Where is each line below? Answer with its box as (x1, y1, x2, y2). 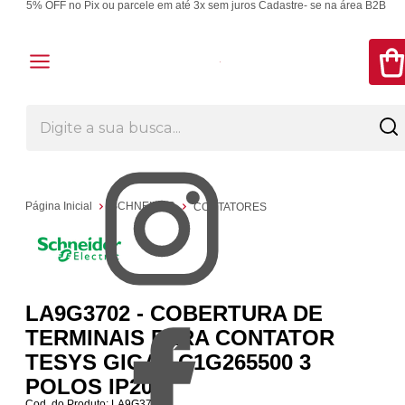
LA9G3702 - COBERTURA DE (25, 300, 324, 325)
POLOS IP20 (25, 373, 154, 399)
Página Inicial (25, 200, 96, 213)
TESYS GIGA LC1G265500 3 (25, 349, 312, 374)
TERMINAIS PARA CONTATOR (25, 325, 335, 350)
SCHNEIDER (110, 200, 179, 213)
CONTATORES (193, 200, 268, 213)
